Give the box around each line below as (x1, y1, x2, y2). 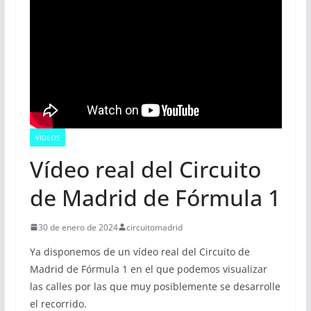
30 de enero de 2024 (37, 221, 118, 233)
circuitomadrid (126, 221, 183, 233)
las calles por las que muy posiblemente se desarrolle (29, 279, 280, 293)
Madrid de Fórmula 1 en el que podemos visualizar (29, 262, 267, 276)
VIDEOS (35, 132, 60, 142)
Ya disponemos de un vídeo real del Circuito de (29, 244, 250, 258)
